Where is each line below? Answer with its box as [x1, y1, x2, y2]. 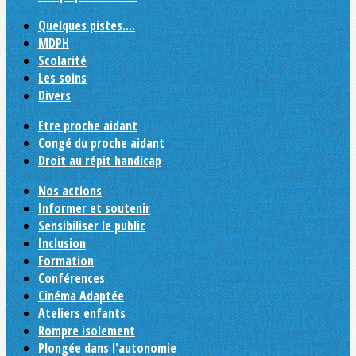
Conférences [38, 269, 105, 287]
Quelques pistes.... [38, 17, 135, 34]
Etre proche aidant [38, 117, 137, 134]
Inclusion [38, 234, 86, 252]
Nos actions [38, 182, 102, 199]
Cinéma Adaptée [38, 287, 124, 304]
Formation [38, 252, 94, 269]
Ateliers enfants [38, 304, 126, 322]
